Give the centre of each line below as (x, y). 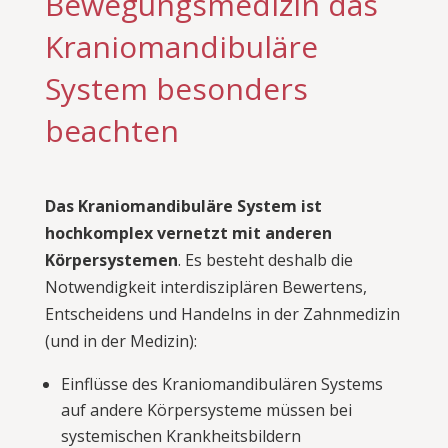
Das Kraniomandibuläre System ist (183, 206)
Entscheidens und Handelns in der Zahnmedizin (222, 314)
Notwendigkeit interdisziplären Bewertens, (205, 287)
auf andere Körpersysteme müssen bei (206, 410)
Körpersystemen (111, 260)
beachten (111, 130)
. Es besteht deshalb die (265, 260)
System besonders (176, 88)
